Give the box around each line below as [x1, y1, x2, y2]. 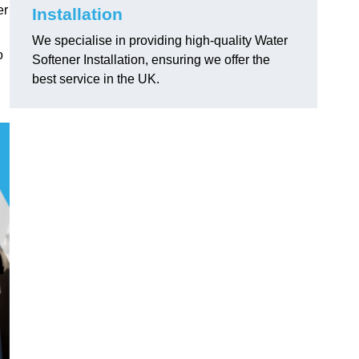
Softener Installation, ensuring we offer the [32, 53, 270, 67]
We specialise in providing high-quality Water [32, 34, 288, 48]
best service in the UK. [32, 72, 159, 87]
